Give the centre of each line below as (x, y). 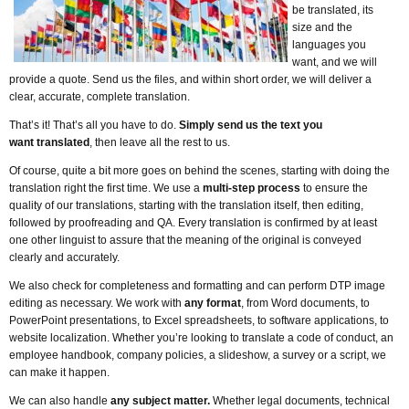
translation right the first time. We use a (106, 188)
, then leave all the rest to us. (160, 142)
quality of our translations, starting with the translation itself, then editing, (186, 205)
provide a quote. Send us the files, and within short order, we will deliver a (190, 79)
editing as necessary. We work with (95, 303)
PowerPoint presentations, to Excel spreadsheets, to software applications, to (199, 320)
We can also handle (60, 401)
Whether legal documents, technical (300, 401)
